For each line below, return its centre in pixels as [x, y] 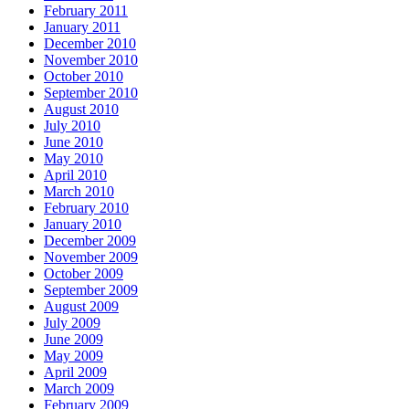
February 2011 [86, 10]
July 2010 [72, 125]
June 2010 [73, 142]
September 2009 [91, 289]
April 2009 [75, 372]
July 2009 [72, 322]
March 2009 [79, 388]
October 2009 [84, 273]
